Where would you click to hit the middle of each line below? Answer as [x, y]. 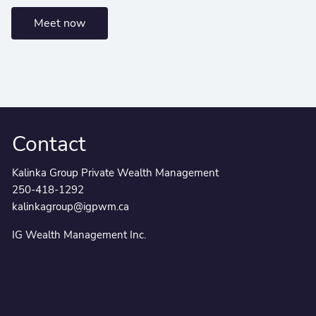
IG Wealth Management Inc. [79, 235]
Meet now [59, 23]
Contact [49, 144]
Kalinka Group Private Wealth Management [116, 173]
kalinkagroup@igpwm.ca [71, 207]
